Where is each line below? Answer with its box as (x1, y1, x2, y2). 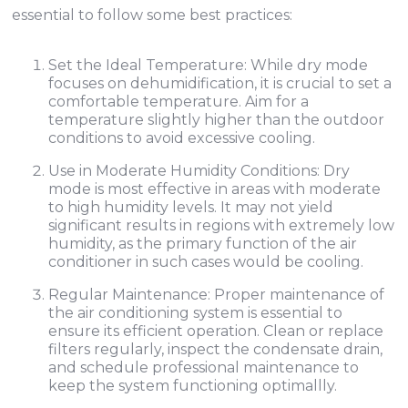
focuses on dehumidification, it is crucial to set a (48, 75, 393, 92)
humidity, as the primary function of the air (48, 235, 358, 252)
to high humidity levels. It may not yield (48, 199, 334, 216)
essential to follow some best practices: (12, 6, 293, 24)
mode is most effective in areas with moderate (48, 180, 382, 198)
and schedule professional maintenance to (48, 359, 360, 376)
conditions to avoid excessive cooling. (48, 129, 316, 147)
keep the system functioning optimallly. (48, 377, 338, 394)
